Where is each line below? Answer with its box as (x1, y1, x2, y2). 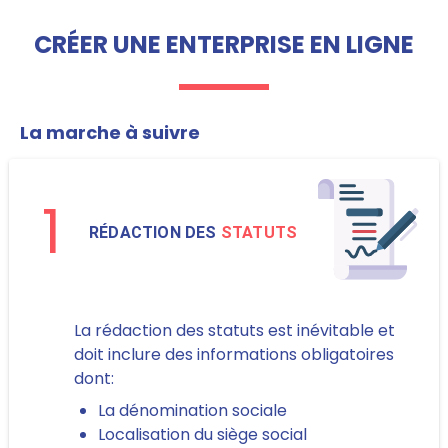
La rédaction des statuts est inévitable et (73, 318, 395, 342)
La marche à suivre (20, 120, 201, 146)
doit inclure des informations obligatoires (73, 342, 394, 366)
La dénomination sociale (97, 398, 287, 422)
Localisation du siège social (97, 422, 307, 446)
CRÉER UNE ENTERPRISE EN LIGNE (34, 28, 414, 62)
